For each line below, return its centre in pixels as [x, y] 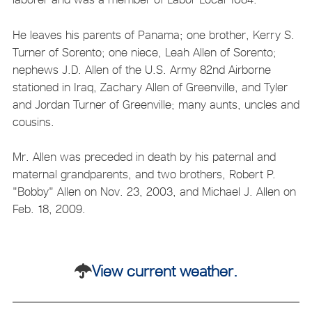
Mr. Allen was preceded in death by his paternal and [144, 157]
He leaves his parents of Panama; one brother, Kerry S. [153, 34]
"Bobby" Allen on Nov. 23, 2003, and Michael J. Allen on [154, 192]
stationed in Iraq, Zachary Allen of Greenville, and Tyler [150, 87]
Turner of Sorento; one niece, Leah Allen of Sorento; [144, 52]
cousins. [33, 122]
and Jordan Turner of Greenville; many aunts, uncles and [156, 104]
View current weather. [165, 271]
